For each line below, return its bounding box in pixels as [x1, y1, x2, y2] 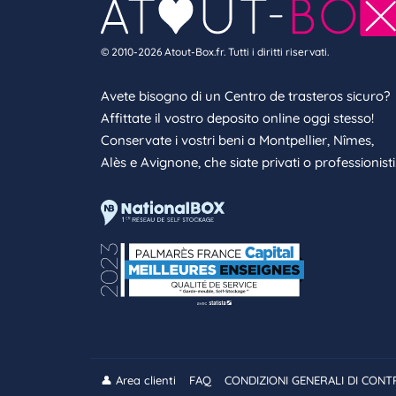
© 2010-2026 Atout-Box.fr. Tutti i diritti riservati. [101, 44, 329, 58]
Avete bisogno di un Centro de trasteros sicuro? [101, 87, 390, 104]
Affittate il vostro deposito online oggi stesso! [101, 109, 374, 126]
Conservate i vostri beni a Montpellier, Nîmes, [101, 131, 374, 148]
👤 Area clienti [101, 373, 176, 388]
